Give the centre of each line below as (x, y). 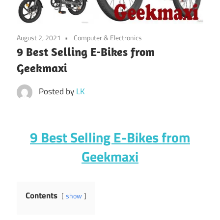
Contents (41, 195)
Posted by (57, 91)
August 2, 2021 (39, 37)
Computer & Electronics (108, 37)
